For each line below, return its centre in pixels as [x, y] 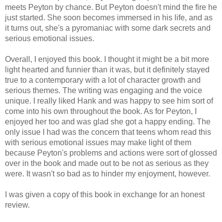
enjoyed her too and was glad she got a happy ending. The [108, 121]
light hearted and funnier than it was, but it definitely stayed [107, 69]
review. [17, 205]
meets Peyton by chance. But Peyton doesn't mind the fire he [111, 7]
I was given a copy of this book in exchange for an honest [105, 194]
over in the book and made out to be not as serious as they [107, 163]
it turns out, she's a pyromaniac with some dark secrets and [108, 28]
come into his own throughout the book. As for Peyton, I [101, 111]
